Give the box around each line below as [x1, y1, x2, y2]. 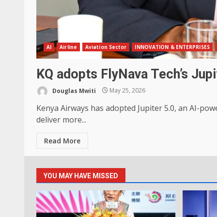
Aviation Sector [85, 43, 127, 50]
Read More [44, 136, 80, 145]
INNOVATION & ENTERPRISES [135, 43, 210, 50]
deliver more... [36, 114, 86, 125]
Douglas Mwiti [51, 86, 96, 95]
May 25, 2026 [108, 86, 145, 95]
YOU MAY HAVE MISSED [44, 171, 118, 180]
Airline [60, 43, 77, 50]
